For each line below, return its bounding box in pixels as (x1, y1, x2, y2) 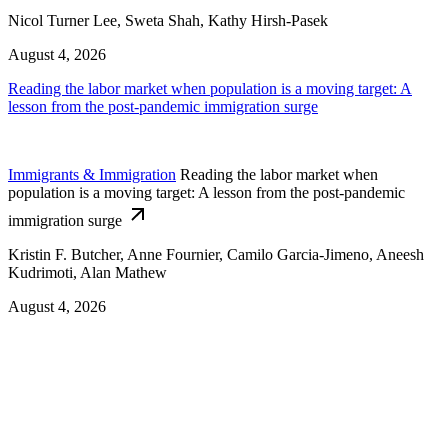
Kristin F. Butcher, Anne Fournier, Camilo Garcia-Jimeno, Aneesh (8, 246, 424, 264)
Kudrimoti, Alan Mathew (8, 264, 167, 282)
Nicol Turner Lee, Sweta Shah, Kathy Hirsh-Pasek (8, 12, 328, 30)
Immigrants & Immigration (8, 166, 176, 184)
